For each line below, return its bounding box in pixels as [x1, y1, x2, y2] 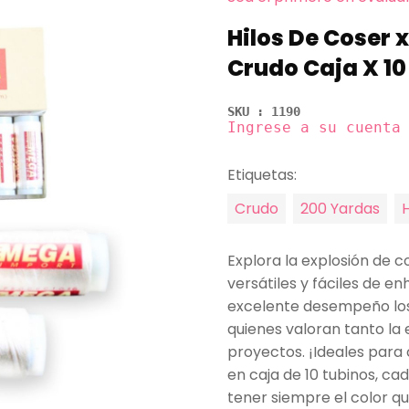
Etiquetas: [227, 164, 297, 185]
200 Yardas [300, 198, 380, 219]
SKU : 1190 [227, 104, 300, 119]
